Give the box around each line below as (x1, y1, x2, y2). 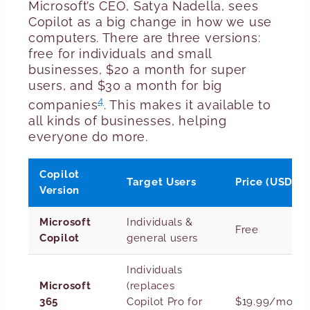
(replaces (127, 280, 175, 292)
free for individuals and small (28, 46, 212, 61)
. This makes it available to (104, 98, 271, 112)
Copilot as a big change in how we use (28, 15, 272, 29)
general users (127, 232, 199, 244)
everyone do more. (28, 129, 148, 144)
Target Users (127, 176, 197, 188)
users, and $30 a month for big (28, 78, 222, 93)
